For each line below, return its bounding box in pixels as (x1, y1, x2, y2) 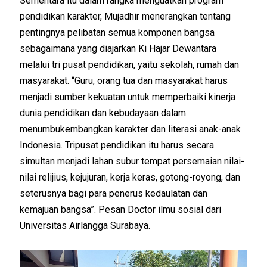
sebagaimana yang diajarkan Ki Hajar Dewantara (20, 43, 217, 55)
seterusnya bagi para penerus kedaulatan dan (20, 188, 208, 200)
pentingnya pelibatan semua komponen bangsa (20, 27, 215, 39)
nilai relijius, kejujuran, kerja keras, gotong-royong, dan (20, 172, 241, 184)
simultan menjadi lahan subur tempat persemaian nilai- (20, 156, 245, 167)
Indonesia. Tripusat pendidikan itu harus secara (20, 139, 215, 151)
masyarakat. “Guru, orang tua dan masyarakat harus (20, 75, 228, 87)
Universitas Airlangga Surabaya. (20, 220, 151, 232)
